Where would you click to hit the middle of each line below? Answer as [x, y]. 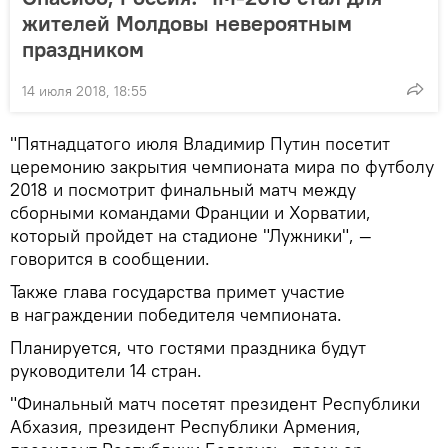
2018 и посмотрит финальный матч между [183, 189]
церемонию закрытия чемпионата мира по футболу [222, 166]
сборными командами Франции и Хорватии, [190, 212]
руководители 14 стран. [106, 370]
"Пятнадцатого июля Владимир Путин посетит [200, 143]
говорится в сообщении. [110, 258]
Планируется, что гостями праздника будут [188, 347]
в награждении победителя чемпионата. [176, 314]
